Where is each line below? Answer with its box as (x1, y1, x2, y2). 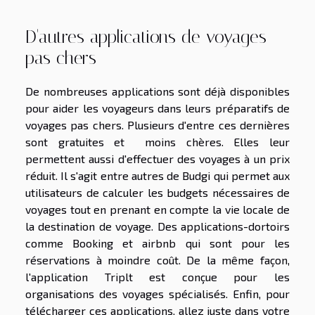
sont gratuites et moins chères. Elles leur (25, 134, 290, 148)
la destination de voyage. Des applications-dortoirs (25, 219, 290, 233)
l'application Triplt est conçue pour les (25, 269, 290, 283)
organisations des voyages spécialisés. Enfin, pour (25, 286, 290, 300)
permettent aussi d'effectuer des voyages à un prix (25, 151, 290, 165)
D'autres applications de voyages (25, 26, 266, 47)
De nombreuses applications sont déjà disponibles (25, 84, 290, 98)
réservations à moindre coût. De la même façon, (25, 252, 290, 266)
